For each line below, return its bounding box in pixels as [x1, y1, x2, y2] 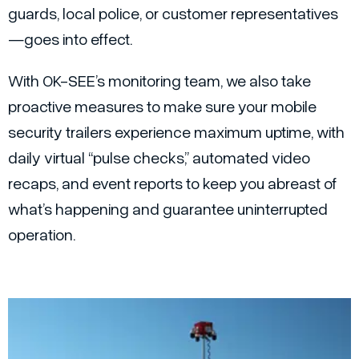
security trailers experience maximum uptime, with [8, 122, 345, 142]
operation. [8, 224, 75, 244]
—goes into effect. [8, 29, 132, 49]
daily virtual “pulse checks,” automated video [8, 147, 310, 167]
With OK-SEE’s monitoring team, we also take [8, 71, 311, 91]
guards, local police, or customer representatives [8, 3, 338, 23]
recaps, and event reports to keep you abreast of [8, 173, 337, 193]
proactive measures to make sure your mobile [8, 96, 317, 116]
